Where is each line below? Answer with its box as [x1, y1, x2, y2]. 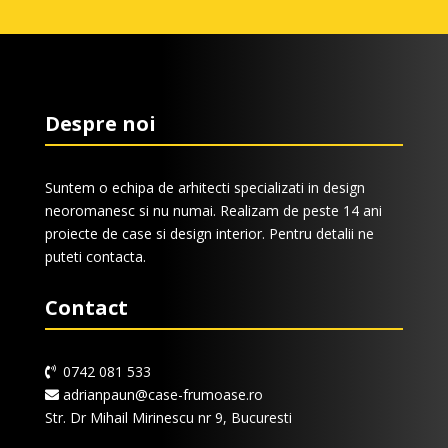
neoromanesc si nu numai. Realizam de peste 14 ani [44, 201, 382, 221]
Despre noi [44, 110, 156, 138]
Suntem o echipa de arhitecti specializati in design [44, 178, 365, 198]
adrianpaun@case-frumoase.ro [58, 385, 263, 405]
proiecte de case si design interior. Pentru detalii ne [44, 224, 374, 244]
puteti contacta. [44, 247, 146, 267]
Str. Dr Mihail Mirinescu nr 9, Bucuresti [44, 408, 292, 428]
